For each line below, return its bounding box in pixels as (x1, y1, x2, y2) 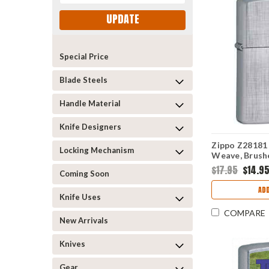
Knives (59, 238, 85, 249)
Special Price (59, 51, 109, 61)
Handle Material (59, 98, 121, 108)
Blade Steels (59, 74, 107, 85)
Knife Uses (59, 192, 101, 202)
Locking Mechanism (59, 145, 134, 155)
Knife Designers (59, 121, 121, 131)
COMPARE (224, 208, 266, 219)
